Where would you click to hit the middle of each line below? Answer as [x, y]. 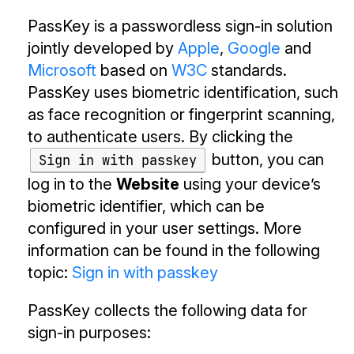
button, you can [266, 159]
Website [148, 185]
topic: [50, 273]
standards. [247, 71]
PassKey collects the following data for [168, 311]
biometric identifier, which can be [146, 207]
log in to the [72, 185]
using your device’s [250, 185]
